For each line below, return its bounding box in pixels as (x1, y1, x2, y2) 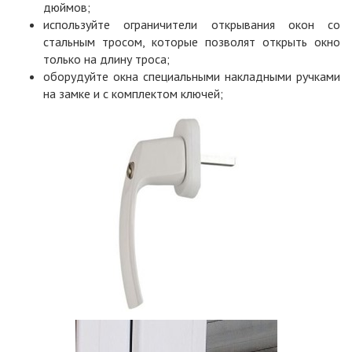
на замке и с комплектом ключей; (43, 86, 223, 101)
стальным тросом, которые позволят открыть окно (43, 34, 340, 49)
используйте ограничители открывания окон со (43, 16, 340, 32)
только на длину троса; (43, 51, 170, 67)
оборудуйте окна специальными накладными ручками (43, 68, 340, 84)
